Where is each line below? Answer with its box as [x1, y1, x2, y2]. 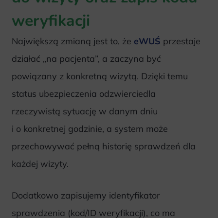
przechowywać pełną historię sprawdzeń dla [12, 141, 196, 152]
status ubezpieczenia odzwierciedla [12, 88, 156, 100]
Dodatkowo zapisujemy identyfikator [12, 190, 160, 201]
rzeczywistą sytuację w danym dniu [12, 106, 158, 117]
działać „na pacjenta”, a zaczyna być [12, 53, 161, 65]
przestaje [161, 36, 200, 47]
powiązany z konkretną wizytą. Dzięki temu [12, 71, 188, 82]
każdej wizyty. [12, 158, 69, 170]
